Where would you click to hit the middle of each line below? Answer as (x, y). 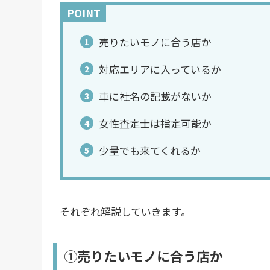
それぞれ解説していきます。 (125, 212)
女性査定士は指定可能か (155, 124)
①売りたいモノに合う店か (144, 256)
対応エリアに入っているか (160, 69)
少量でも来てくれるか (149, 151)
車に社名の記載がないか (155, 96)
